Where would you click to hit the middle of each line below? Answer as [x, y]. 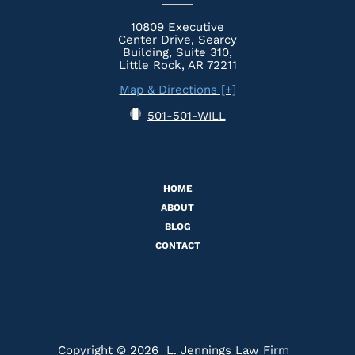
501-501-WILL [186, 115]
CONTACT [177, 245]
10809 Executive [177, 27]
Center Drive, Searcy [177, 39]
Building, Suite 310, [177, 52]
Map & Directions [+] [177, 89]
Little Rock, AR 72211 [177, 65]
